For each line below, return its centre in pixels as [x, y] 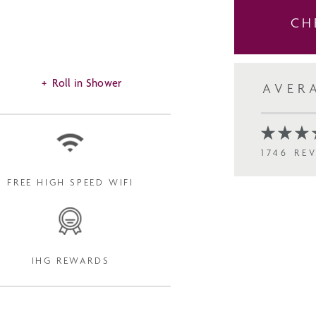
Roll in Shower [87, 83]
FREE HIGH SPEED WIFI [71, 182]
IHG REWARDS [71, 260]
